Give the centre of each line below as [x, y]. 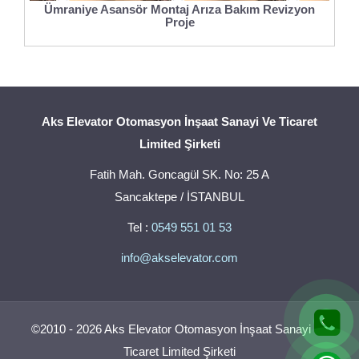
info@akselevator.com [179, 257]
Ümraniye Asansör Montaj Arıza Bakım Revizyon [179, 9]
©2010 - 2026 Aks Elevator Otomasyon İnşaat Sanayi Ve [179, 329]
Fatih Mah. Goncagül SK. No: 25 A [179, 174]
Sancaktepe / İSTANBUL [179, 196]
